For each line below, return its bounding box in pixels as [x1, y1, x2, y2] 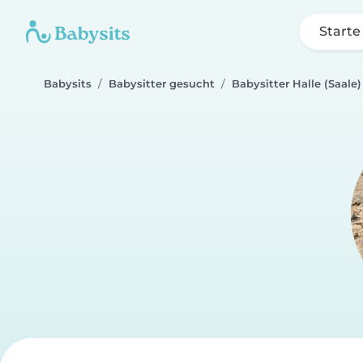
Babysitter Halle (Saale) [232, 78, 361, 90]
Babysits [44, 78, 92, 90]
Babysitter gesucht [109, 78, 215, 90]
